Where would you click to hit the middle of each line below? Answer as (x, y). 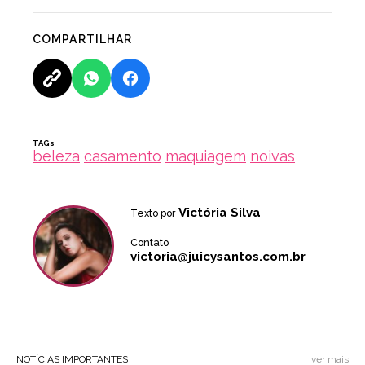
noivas (273, 156)
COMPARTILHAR (83, 39)
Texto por (154, 213)
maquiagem (206, 156)
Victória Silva (220, 212)
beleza (56, 156)
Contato (150, 242)
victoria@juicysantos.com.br (218, 256)
